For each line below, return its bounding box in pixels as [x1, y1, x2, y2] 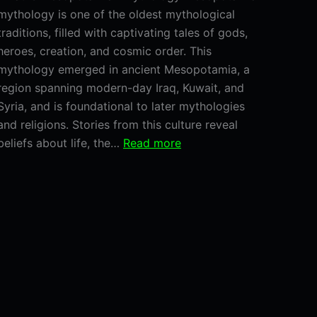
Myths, [180, 246, 216, 260]
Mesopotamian [180, 154, 260, 168]
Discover [180, 190, 228, 205]
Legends [180, 282, 226, 297]
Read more [123, 136, 181, 151]
